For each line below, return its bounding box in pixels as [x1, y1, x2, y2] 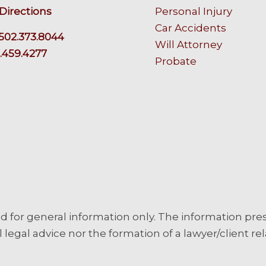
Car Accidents [155, 22, 227, 34]
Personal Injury [155, 5, 233, 18]
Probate [155, 55, 197, 68]
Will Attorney [155, 39, 223, 51]
